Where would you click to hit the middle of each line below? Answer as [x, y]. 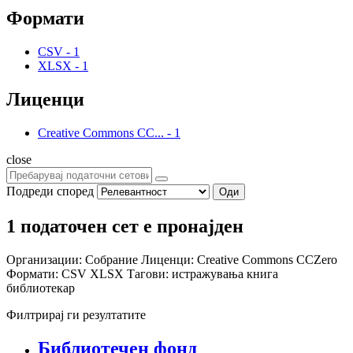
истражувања [209, 273]
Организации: [44, 259]
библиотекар [41, 288]
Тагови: [148, 273]
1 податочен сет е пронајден [125, 226]
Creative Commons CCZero [267, 259]
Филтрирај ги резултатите [76, 314]
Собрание [113, 259]
